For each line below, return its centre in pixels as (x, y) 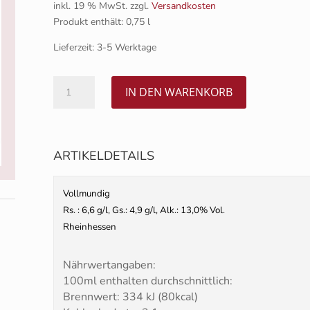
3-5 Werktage (126, 47)
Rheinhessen (89, 227)
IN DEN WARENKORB (179, 92)
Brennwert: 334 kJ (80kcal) (130, 297)
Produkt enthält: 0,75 (100, 21)
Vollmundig (86, 194)
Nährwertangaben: (109, 265)
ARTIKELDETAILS (103, 156)
